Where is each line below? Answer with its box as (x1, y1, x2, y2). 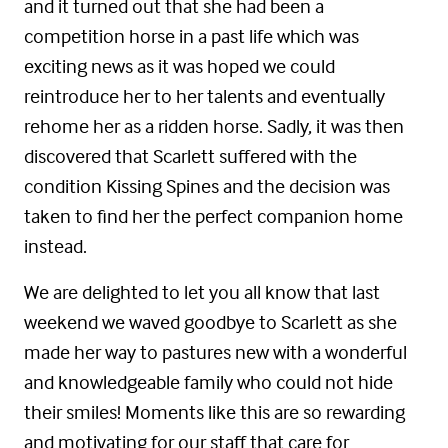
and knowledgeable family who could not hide (24, 369, 393, 395)
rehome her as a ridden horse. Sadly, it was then (24, 113, 404, 139)
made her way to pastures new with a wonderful (24, 339, 407, 365)
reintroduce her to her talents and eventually (24, 83, 385, 109)
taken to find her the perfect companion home (24, 203, 403, 229)
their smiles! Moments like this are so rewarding (24, 399, 405, 425)
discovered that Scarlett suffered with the (24, 143, 357, 169)
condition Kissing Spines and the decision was (24, 173, 390, 199)
